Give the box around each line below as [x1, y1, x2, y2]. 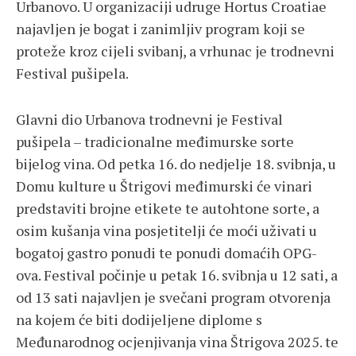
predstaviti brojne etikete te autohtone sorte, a [16, 199, 319, 219]
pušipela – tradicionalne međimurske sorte [16, 132, 294, 152]
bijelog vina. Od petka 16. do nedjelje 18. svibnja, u [16, 154, 336, 174]
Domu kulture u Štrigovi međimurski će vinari [16, 176, 312, 196]
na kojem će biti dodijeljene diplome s [16, 310, 262, 330]
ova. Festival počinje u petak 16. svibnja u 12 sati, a [16, 265, 338, 285]
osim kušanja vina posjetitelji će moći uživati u [16, 221, 317, 241]
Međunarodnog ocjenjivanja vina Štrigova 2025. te [16, 332, 339, 352]
